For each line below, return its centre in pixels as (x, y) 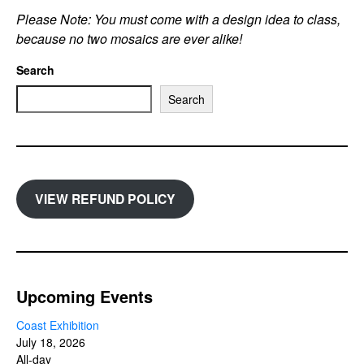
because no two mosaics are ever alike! (129, 39)
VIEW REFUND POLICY (105, 199)
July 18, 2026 (51, 342)
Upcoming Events (84, 296)
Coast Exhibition (58, 325)
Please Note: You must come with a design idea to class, (178, 19)
